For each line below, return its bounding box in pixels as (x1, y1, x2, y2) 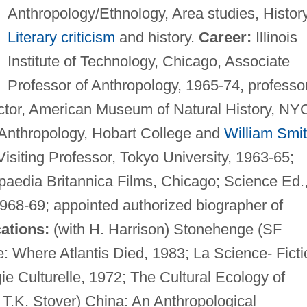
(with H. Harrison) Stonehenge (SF (49, 220, 282, 238)
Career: (198, 28, 251, 46)
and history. (114, 28, 199, 46)
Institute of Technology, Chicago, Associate (7, 52, 290, 70)
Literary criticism (7, 28, 115, 46)
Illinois (251, 28, 297, 46)
